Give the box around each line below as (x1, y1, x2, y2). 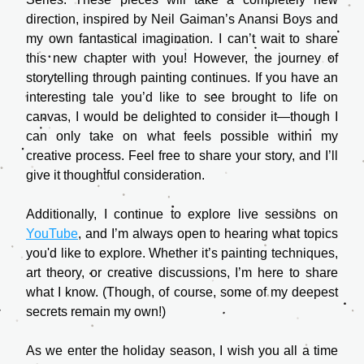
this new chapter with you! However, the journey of (26, 51, 338, 65)
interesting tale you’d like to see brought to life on (26, 90, 338, 104)
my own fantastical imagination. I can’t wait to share (26, 32, 338, 45)
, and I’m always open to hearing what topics (78, 227, 338, 240)
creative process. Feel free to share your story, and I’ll (26, 149, 338, 162)
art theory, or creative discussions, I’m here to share (26, 266, 338, 279)
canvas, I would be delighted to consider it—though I (26, 110, 338, 123)
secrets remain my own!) (26, 305, 166, 318)
